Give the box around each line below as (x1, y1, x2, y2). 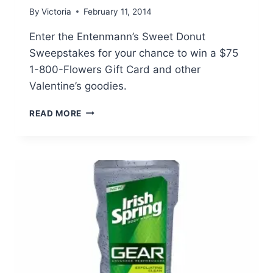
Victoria (41, 6, 72, 16)
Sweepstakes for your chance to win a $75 (29, 46, 238, 59)
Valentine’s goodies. (29, 79, 127, 92)
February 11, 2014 (83, 6, 152, 16)
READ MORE (29, 108, 82, 118)
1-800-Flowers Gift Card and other (29, 63, 200, 76)
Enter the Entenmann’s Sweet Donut (29, 30, 205, 43)
